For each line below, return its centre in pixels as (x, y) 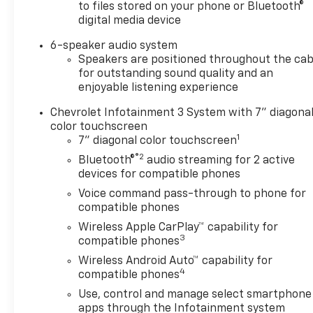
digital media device (130, 21)
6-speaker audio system (114, 46)
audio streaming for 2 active (220, 160)
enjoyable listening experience (159, 88)
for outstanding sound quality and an (176, 74)
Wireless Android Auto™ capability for (176, 261)
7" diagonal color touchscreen (158, 141)
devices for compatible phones (160, 174)
